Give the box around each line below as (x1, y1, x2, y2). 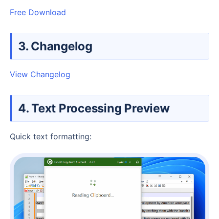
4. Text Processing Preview (28, 101, 170, 115)
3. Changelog (28, 39, 92, 53)
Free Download (10, 7, 66, 17)
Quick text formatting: (16, 131, 91, 141)
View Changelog (10, 69, 70, 79)
